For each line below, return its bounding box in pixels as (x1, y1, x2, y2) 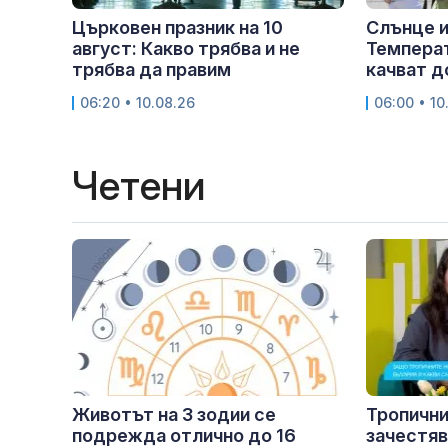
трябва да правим (72, 59, 231, 81)
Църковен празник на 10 (72, 17, 283, 39)
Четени (72, 161, 205, 211)
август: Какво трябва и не (72, 38, 300, 60)
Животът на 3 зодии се (72, 404, 276, 426)
